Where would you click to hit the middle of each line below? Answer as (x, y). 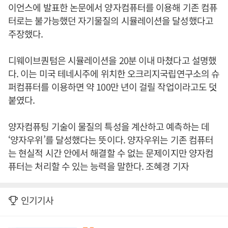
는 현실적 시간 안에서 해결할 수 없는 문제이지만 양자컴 (111, 153)
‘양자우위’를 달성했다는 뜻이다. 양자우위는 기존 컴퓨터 (111, 139)
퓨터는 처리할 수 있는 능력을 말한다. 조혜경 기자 (98, 166)
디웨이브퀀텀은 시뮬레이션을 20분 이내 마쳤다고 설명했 (112, 60)
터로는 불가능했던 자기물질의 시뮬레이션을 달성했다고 (111, 20)
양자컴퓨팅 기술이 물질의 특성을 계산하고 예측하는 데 (109, 126)
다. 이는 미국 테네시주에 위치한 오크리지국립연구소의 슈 (114, 73)
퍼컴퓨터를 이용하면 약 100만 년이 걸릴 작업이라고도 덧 (113, 87)
